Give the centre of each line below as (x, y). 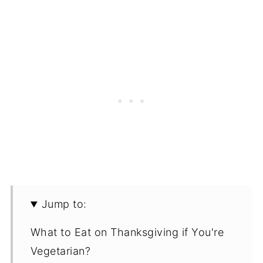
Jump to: (64, 204)
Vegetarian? (60, 251)
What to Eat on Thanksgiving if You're (127, 232)
